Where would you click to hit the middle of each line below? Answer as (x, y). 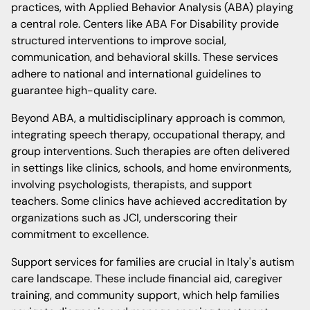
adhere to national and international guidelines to (136, 74)
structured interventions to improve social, (119, 40)
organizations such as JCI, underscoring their (124, 218)
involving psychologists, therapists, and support (131, 184)
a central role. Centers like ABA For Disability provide (145, 24)
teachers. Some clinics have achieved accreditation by (149, 201)
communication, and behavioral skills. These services (145, 57)
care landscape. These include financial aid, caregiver (147, 279)
